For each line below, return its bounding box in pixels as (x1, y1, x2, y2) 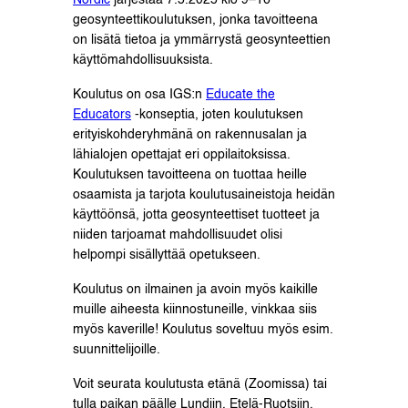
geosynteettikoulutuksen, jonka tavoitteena (73, 14, 318, 27)
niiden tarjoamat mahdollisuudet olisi (73, 229, 282, 242)
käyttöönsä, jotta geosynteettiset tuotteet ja (73, 209, 320, 222)
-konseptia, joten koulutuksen (131, 108, 303, 122)
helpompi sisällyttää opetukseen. (73, 249, 260, 262)
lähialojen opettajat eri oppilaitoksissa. (73, 148, 291, 162)
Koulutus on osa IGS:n (73, 88, 206, 102)
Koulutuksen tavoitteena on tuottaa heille (73, 168, 307, 182)
